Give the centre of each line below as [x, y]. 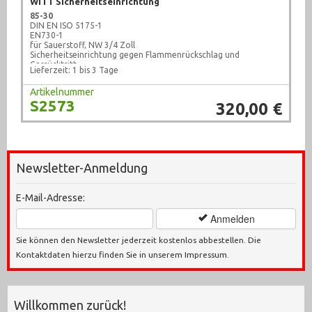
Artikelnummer [62, 92]
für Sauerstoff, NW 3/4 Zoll [83, 45]
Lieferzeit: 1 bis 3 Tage [74, 70]
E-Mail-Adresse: [50, 198]
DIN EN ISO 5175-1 [66, 26]
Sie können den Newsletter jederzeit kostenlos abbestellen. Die [139, 240]
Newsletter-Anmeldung [82, 168]
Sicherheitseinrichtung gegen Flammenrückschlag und [135, 55]
